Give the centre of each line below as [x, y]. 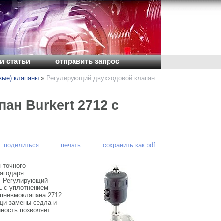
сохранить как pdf [129, 145]
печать [71, 145]
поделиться [22, 145]
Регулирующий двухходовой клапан [101, 78]
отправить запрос [87, 61]
